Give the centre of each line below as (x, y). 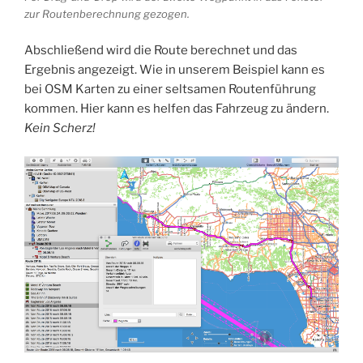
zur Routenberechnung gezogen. (107, 13)
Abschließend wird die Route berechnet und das (161, 51)
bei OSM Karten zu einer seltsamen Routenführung (170, 90)
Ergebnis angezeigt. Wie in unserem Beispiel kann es (175, 70)
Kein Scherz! (60, 128)
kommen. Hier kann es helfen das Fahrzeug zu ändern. (177, 109)
